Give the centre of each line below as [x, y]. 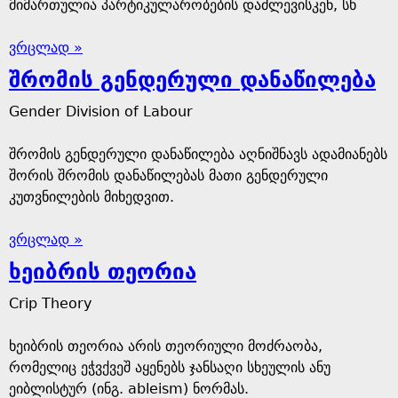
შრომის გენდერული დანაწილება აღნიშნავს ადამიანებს [198, 154]
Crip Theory [50, 303]
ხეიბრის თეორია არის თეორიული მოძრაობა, [166, 346]
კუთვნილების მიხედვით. [92, 197]
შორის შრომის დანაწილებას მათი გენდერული [168, 175]
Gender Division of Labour [101, 111]
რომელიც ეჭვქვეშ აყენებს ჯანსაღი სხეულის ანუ [170, 367]
